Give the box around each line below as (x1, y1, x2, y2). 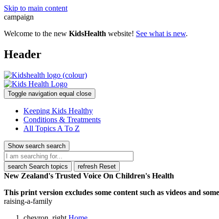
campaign (4, 13, 34, 21)
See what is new (136, 29, 186, 38)
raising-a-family (4, 197, 52, 205)
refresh (78, 162, 97, 170)
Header (4, 47, 42, 61)
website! (108, 29, 136, 38)
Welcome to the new (4, 29, 69, 38)
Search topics (29, 162, 68, 170)
